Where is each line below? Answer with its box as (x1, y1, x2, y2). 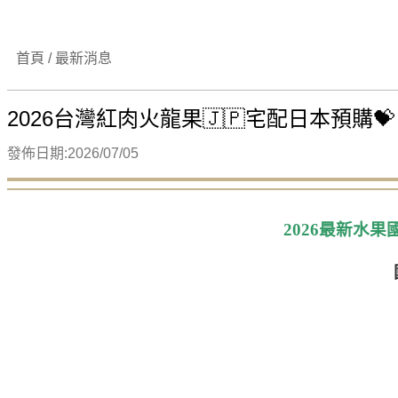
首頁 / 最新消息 (16, 51, 112, 66)
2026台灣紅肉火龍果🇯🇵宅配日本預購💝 (7, 107, 394, 131)
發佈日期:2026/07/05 (7, 146, 139, 161)
